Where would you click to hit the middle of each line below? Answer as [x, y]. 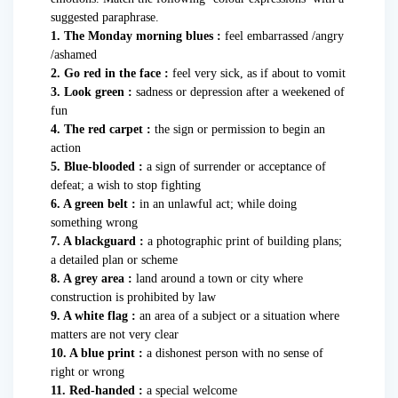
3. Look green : [92, 92]
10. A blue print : [97, 354]
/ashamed [74, 55]
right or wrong [88, 372]
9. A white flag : [93, 316]
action [66, 148]
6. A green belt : [93, 204]
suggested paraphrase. [105, 18]
